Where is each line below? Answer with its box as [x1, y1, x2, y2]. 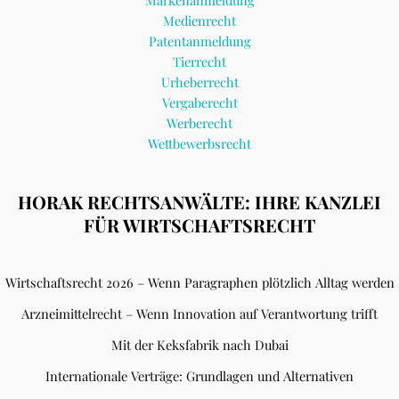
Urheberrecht [160, 72, 239, 91]
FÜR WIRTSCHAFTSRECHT [84, 212, 315, 237]
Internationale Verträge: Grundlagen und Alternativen [45, 367, 354, 386]
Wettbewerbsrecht [148, 134, 251, 152]
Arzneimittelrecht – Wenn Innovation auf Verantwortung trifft [21, 305, 378, 323]
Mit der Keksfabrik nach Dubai [110, 336, 289, 354]
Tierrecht [173, 52, 226, 70]
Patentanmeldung [148, 31, 251, 50]
